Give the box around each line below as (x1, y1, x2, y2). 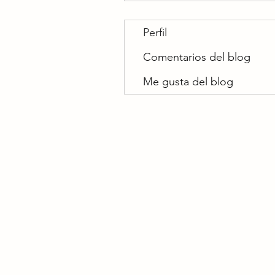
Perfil (143, 26, 167, 39)
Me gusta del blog (143, 75, 233, 88)
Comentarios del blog (143, 50, 250, 64)
